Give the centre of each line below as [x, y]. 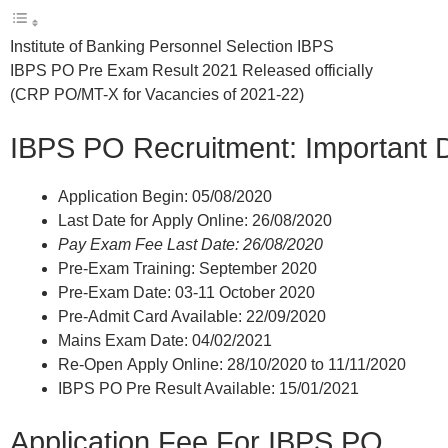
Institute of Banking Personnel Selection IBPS [172, 46]
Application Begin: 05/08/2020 [165, 196]
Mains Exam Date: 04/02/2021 [165, 340]
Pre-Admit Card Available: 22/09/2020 [192, 316]
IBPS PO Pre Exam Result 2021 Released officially [191, 70]
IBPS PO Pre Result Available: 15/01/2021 [208, 388]
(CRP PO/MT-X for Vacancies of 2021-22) [157, 94]
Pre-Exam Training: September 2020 [187, 268]
